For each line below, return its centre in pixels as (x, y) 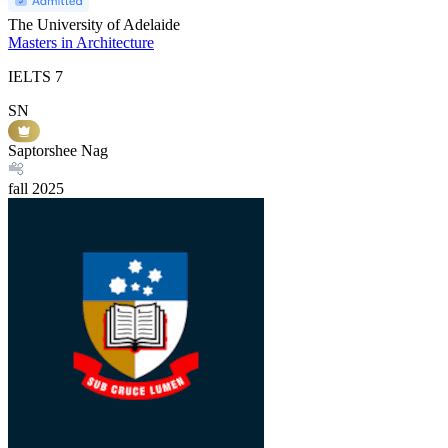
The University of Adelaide (94, 24)
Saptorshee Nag (58, 150)
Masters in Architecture (81, 42)
